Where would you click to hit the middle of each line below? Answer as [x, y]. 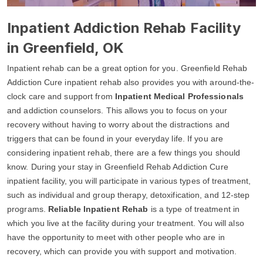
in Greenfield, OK [65, 48]
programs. [28, 209]
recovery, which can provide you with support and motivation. [122, 252]
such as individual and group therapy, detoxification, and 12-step [129, 195]
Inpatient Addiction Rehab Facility [124, 28]
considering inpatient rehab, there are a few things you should [124, 153]
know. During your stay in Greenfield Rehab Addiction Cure [118, 167]
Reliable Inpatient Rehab [98, 209]
